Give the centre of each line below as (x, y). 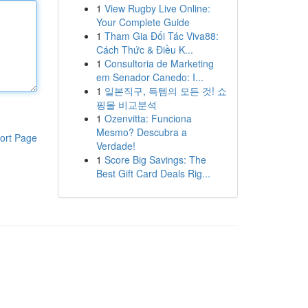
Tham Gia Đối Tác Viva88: (161, 36)
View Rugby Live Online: (157, 8)
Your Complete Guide (143, 22)
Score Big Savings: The (155, 159)
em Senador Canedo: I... (150, 77)
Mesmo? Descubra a (141, 132)
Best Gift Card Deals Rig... (153, 173)
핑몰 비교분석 (126, 104)
